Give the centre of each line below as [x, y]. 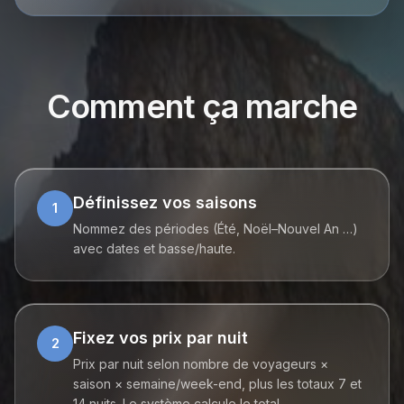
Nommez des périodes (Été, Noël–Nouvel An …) [216, 229]
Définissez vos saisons [165, 202]
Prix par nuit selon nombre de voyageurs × [201, 364]
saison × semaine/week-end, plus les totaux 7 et [217, 384]
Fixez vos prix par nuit [161, 338]
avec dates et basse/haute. [154, 248]
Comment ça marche [202, 106]
